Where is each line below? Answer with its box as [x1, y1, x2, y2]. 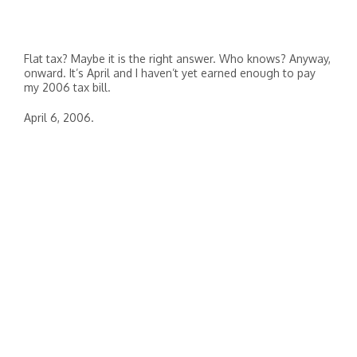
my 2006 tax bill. [24, 80, 111, 94]
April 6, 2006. [24, 111, 94, 124]
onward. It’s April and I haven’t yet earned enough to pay [24, 66, 316, 80]
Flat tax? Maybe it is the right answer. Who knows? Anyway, [24, 52, 331, 65]
